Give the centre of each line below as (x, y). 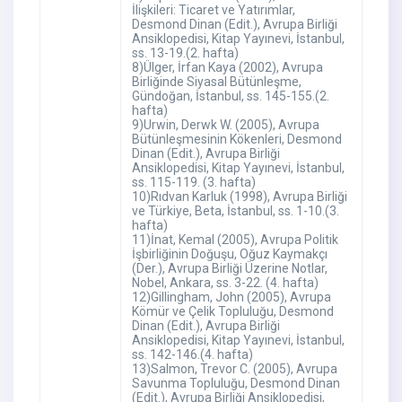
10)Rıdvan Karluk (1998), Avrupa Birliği (239, 197)
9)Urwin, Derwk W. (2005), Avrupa (225, 125)
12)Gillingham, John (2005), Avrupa (231, 297)
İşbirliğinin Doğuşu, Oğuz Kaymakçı (229, 254)
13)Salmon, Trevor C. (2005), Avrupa (234, 369)
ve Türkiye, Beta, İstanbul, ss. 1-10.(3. (235, 211)
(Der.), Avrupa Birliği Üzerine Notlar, (229, 269)
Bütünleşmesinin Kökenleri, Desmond (236, 140)
